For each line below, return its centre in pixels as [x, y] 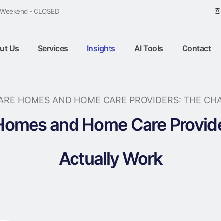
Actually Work [110, 159]
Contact [196, 48]
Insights [101, 48]
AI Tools [148, 48]
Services [53, 48]
